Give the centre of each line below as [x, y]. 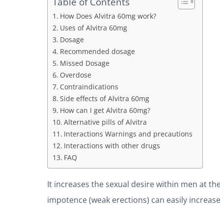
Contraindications [89, 87]
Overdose [75, 75]
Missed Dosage [84, 63]
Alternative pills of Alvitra [105, 122]
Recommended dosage [97, 52]
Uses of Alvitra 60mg [93, 28]
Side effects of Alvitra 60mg [104, 99]
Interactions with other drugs [112, 146]
